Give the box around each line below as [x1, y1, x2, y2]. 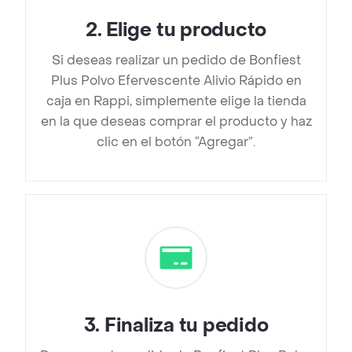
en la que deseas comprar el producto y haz [40, 113, 312, 130]
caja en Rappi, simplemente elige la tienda [46, 93, 306, 110]
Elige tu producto [106, 18, 267, 43]
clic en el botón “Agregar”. [97, 134, 255, 151]
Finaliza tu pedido [104, 313, 269, 339]
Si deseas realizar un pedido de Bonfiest [51, 52, 301, 69]
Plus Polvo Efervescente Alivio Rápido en [50, 72, 302, 90]
